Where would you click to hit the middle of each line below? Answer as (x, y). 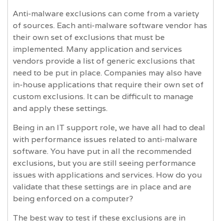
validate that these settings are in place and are (102, 186)
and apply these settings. (60, 108)
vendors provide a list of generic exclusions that (104, 61)
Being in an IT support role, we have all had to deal (109, 127)
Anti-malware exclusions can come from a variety (106, 13)
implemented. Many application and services (97, 49)
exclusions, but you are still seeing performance (104, 163)
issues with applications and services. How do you (107, 175)
